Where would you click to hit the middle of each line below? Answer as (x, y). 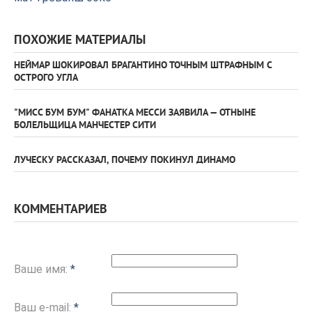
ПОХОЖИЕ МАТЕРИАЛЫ (80, 41)
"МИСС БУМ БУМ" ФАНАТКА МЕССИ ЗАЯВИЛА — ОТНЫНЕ (135, 114)
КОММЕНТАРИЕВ (61, 210)
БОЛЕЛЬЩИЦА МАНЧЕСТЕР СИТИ (85, 126)
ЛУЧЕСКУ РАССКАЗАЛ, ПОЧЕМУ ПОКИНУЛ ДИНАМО (125, 161)
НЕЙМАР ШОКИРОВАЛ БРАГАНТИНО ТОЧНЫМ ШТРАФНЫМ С (143, 66)
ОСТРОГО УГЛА (46, 79)
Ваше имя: (42, 270)
